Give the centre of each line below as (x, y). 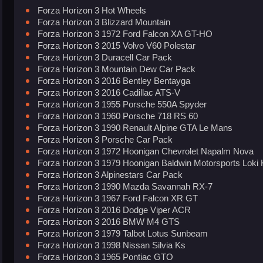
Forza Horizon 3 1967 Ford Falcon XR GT (118, 198)
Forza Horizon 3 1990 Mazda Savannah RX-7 (125, 187)
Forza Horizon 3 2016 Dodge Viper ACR (114, 210)
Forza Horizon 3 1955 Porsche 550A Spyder (122, 104)
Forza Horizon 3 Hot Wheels (92, 11)
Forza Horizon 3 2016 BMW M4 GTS (109, 222)
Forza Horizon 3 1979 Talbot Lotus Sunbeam (123, 234)
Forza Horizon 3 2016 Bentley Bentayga (114, 81)
